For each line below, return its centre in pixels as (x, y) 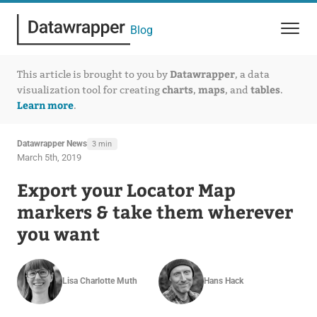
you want (58, 233)
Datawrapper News (52, 143)
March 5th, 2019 (49, 157)
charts (177, 89)
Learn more (45, 105)
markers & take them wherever (155, 211)
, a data (252, 74)
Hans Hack (224, 281)
